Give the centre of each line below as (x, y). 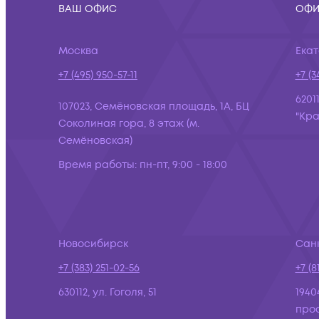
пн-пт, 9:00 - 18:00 (183, 165)
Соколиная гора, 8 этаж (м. (129, 124)
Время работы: (98, 165)
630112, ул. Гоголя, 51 (108, 292)
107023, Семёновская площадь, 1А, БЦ (154, 106)
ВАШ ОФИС (88, 9)
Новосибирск (93, 244)
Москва (78, 51)
